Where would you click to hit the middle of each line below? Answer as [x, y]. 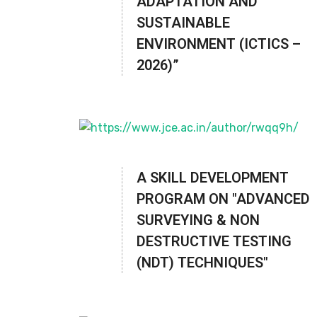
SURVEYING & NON [198, 220]
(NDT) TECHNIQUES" [202, 263]
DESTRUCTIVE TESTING [214, 241]
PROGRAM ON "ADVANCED [223, 199]
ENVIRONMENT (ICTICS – [219, 44]
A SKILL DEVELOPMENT [213, 178]
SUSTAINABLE [183, 23]
